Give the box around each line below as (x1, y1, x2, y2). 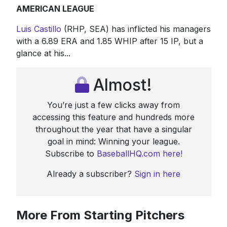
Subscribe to (45, 148, 97, 159)
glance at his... (16, 48, 70, 58)
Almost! (93, 74, 152, 95)
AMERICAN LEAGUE (16, 3, 94, 14)
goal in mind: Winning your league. (47, 136, 180, 146)
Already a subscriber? (47, 168, 134, 179)
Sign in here (134, 168, 180, 179)
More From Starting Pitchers (16, 207, 184, 222)
